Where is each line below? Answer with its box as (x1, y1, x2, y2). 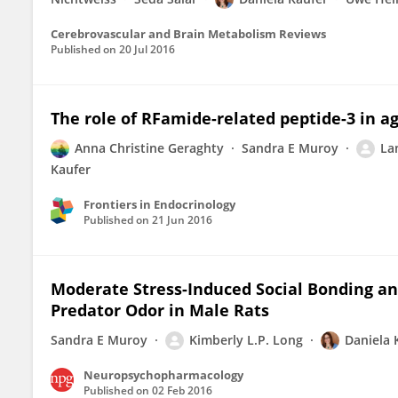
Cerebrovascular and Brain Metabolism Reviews (51, 26, 326, 42)
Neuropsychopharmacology (84, 367, 243, 383)
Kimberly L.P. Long (189, 331, 303, 348)
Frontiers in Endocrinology (84, 196, 235, 212)
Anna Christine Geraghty (75, 139, 224, 156)
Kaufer (51, 161, 91, 178)
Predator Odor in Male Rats (51, 299, 269, 321)
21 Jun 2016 (152, 212, 212, 227)
